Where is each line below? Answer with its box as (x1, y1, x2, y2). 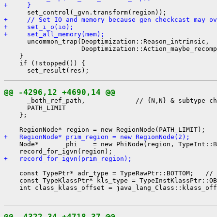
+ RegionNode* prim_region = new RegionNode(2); (4, 133, 190, 140)
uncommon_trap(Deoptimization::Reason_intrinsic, (4, 37, 209, 45)
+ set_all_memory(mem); (4, 30, 105, 38)
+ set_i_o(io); (4, 23, 74, 31)
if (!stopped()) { (4, 59, 85, 67)
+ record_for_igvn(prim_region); (4, 155, 132, 162)
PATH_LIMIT (4, 104, 66, 111)
